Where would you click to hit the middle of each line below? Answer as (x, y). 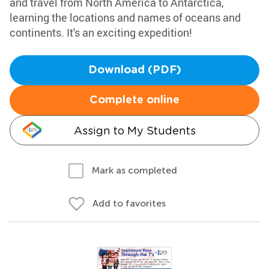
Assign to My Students (134, 131)
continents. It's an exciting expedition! (101, 32)
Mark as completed (134, 170)
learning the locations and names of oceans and (125, 17)
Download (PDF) (134, 70)
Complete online (134, 100)
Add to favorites (129, 203)
